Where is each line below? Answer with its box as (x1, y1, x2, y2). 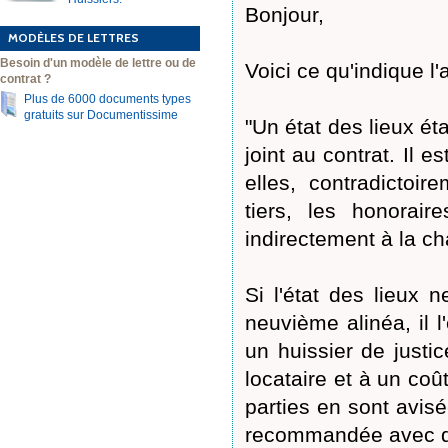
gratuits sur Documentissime (24, 108, 178, 122)
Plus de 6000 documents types (24, 92, 191, 106)
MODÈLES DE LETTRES (8, 30, 139, 45)
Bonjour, (245, 3, 324, 26)
